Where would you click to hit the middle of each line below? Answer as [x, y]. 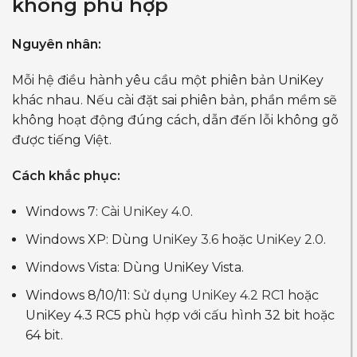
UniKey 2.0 [290, 240]
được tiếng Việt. [62, 140]
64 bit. [44, 335]
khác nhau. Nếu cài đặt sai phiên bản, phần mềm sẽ [175, 100]
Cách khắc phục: [66, 176]
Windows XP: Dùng [89, 240]
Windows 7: [63, 212]
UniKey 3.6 [185, 240]
